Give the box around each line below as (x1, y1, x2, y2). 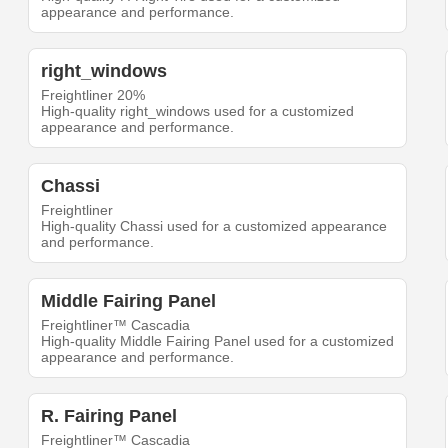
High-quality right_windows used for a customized (41, 103, 355, 120)
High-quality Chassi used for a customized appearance (41, 218, 388, 235)
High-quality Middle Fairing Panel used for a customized (41, 333, 395, 350)
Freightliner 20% (41, 87, 146, 104)
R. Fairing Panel (41, 406, 178, 427)
